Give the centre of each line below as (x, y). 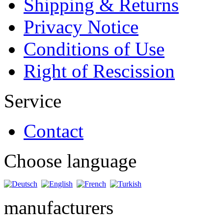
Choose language (70, 161)
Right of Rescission (99, 71)
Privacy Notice (81, 27)
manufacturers (59, 207)
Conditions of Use (94, 49)
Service (33, 101)
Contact (54, 131)
